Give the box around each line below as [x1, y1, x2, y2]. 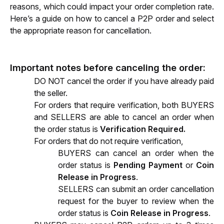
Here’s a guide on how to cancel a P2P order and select [10, 13, 214, 23]
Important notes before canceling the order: [10, 62, 205, 73]
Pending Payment [113, 160, 182, 170]
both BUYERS [159, 100, 214, 110]
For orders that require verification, [34, 100, 159, 110]
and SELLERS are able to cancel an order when [34, 112, 214, 122]
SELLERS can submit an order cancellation [58, 184, 214, 194]
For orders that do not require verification [34, 136, 181, 146]
